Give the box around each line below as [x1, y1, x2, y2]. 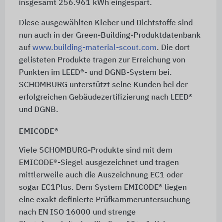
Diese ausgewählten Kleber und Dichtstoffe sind [18, 19, 193, 28]
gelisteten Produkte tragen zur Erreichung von [18, 56, 185, 65]
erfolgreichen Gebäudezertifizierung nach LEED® [18, 94, 193, 102]
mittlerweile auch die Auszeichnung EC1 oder [18, 171, 183, 180]
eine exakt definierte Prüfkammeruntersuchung [18, 196, 190, 205]
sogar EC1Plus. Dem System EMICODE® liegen [18, 184, 187, 192]
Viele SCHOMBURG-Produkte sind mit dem [18, 147, 172, 155]
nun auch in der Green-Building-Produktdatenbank [18, 32, 201, 40]
